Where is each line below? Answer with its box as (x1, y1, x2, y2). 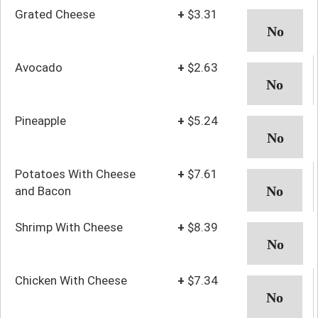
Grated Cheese (15, 6, 95, 21)
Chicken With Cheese (15, 273, 127, 287)
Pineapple (15, 113, 66, 128)
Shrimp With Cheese (15, 219, 123, 234)
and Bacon (15, 183, 71, 198)
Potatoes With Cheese (15, 166, 136, 181)
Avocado (15, 60, 62, 75)
